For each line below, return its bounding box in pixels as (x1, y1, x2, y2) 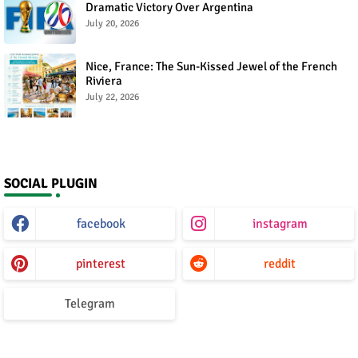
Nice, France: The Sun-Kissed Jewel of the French (86, 59, 337, 74)
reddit (264, 256, 296, 272)
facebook (76, 216, 125, 233)
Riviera (86, 74, 122, 89)
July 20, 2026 (86, 18, 139, 30)
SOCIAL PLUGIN (4, 175, 97, 193)
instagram (252, 216, 308, 233)
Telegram (64, 296, 115, 312)
